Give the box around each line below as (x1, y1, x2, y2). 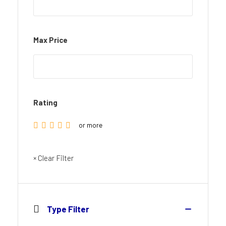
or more (79, 121, 102, 129)
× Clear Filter (33, 153, 74, 162)
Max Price (33, 35, 68, 44)
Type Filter (47, 204, 89, 214)
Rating (33, 98, 58, 107)
